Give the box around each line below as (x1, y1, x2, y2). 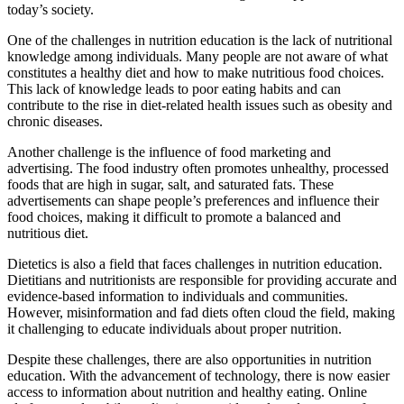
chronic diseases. (7, 114, 103, 129)
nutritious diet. (7, 225, 88, 241)
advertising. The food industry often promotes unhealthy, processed (7, 161, 389, 176)
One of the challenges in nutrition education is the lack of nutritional (7, 32, 392, 48)
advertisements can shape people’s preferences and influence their (7, 193, 379, 208)
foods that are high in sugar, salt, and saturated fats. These (7, 177, 334, 192)
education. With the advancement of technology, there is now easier (7, 368, 390, 383)
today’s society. (7, 2, 94, 17)
